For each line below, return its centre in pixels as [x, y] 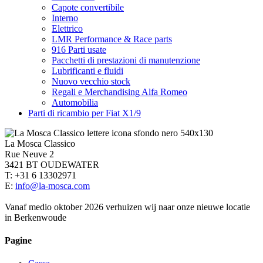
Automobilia [75, 102]
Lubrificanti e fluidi [87, 70]
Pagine [18, 240]
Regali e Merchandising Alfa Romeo [119, 92]
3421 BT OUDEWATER [52, 164]
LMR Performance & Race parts [112, 39]
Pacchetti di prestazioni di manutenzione [126, 60]
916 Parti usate [79, 49]
